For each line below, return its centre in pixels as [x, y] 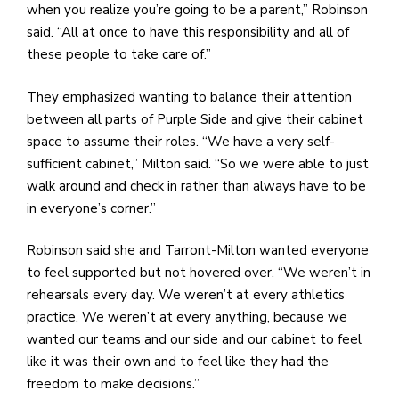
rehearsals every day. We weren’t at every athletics [186, 295]
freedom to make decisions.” [115, 384]
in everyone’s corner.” [93, 208]
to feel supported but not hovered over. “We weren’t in [199, 273]
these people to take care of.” [121, 55]
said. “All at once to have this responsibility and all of [188, 33]
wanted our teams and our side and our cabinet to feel [194, 340]
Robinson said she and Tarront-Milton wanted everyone [198, 251]
